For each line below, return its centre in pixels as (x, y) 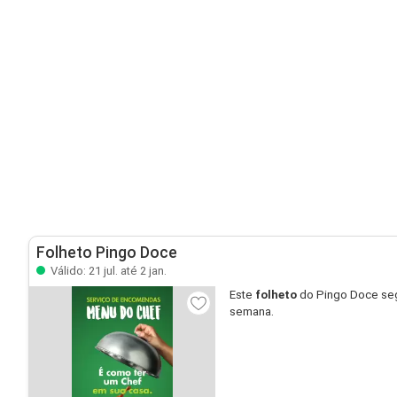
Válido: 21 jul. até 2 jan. (107, 271)
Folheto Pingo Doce (107, 253)
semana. (252, 311)
